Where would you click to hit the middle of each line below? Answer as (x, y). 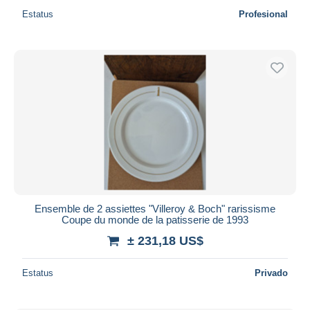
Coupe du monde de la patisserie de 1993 (155, 219)
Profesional (263, 14)
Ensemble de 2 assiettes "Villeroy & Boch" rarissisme (155, 208)
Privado (271, 273)
